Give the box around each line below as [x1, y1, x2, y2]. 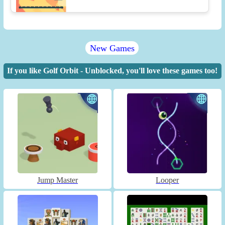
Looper [156, 175, 179, 184]
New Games [89, 43, 135, 53]
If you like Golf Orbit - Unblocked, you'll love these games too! [7, 66, 217, 75]
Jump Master [37, 175, 78, 184]
